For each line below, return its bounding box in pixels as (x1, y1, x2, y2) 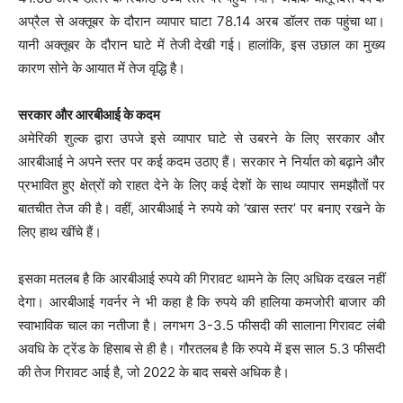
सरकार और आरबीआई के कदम (18, 106, 160, 124)
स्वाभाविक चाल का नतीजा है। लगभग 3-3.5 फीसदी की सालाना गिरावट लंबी (18, 317, 385, 335)
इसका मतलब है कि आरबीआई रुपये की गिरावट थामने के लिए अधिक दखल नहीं (18, 270, 385, 288)
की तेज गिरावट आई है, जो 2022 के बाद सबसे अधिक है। (18, 363, 290, 381)
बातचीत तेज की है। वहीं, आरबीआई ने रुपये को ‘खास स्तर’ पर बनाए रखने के (18, 200, 385, 218)
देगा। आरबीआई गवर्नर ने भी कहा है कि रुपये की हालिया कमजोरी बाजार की (18, 293, 385, 311)
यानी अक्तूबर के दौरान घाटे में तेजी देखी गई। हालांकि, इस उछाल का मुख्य (18, 36, 385, 54)
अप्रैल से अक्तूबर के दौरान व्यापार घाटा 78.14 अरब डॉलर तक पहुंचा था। (18, 13, 385, 31)
